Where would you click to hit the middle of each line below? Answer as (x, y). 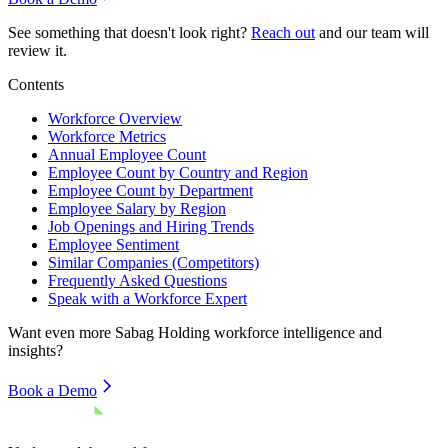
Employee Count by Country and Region (178, 172)
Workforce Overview (115, 118)
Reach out (283, 32)
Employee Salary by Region (137, 208)
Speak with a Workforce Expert (147, 298)
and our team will (374, 32)
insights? (35, 350)
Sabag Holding (162, 332)
